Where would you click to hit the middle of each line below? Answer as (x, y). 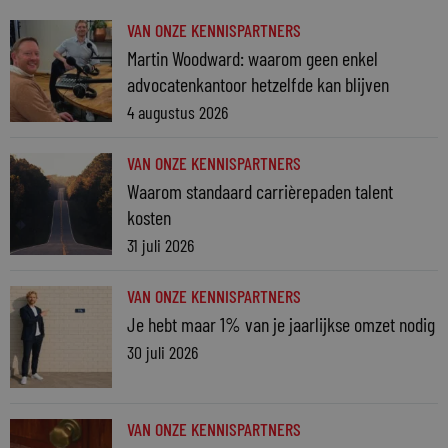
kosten (149, 217)
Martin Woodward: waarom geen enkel (252, 58)
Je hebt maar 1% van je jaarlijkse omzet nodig (281, 324)
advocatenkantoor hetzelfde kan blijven (258, 84)
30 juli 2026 (162, 352)
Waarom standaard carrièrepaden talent (260, 191)
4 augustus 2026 (177, 112)
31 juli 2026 (160, 245)
